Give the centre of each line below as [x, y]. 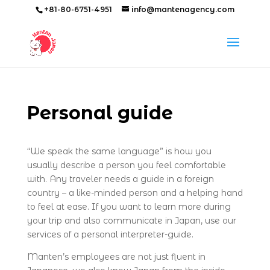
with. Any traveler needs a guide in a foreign [120, 179]
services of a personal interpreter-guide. [110, 234]
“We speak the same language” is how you [119, 151]
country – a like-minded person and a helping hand [135, 193]
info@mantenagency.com [183, 9]
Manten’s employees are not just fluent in [116, 257]
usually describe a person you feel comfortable [126, 165]
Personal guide [100, 113]
